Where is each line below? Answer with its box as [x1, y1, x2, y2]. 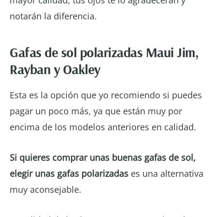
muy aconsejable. [10, 183, 86, 195]
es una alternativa [128, 167, 203, 179]
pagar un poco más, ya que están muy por [10, 105, 182, 117]
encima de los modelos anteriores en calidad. [10, 121, 196, 133]
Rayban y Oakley [10, 60, 100, 77]
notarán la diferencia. [10, 10, 97, 22]
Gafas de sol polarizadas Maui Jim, [10, 43, 198, 61]
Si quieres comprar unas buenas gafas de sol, [10, 151, 196, 163]
